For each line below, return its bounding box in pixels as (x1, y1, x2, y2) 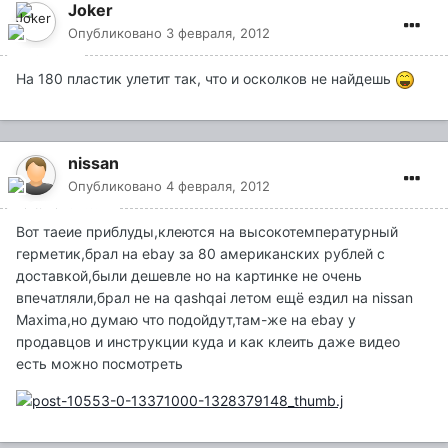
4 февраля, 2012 (166, 178, 270, 195)
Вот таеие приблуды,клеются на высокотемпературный (16, 223, 398, 241)
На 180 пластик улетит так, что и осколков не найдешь (16, 70, 395, 87)
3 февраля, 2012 (166, 25, 270, 41)
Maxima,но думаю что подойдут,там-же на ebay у (16, 311, 356, 329)
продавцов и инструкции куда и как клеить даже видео (16, 333, 400, 351)
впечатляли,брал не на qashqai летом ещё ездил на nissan (16, 289, 413, 307)
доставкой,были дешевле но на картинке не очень (16, 267, 362, 285)
